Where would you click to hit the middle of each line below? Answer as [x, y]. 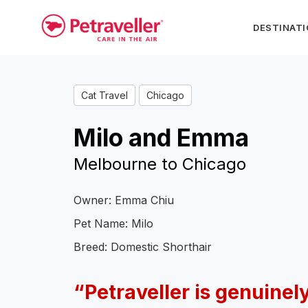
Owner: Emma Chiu [124, 200]
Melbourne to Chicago [160, 164]
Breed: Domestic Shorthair [143, 247]
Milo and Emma [161, 138]
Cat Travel [104, 96]
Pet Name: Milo [113, 224]
